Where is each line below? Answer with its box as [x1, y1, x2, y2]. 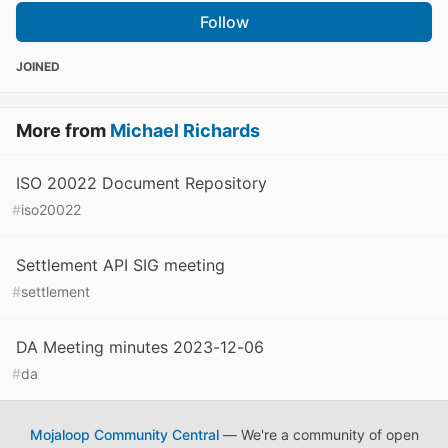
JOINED [16, 59, 60, 74]
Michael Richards [110, 120, 260, 141]
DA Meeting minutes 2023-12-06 [16, 337, 264, 357]
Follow [199, 12, 249, 32]
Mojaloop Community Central [29, 426, 219, 443]
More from [16, 120, 110, 141]
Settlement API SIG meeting [16, 255, 225, 275]
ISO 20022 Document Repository [16, 173, 267, 193]
